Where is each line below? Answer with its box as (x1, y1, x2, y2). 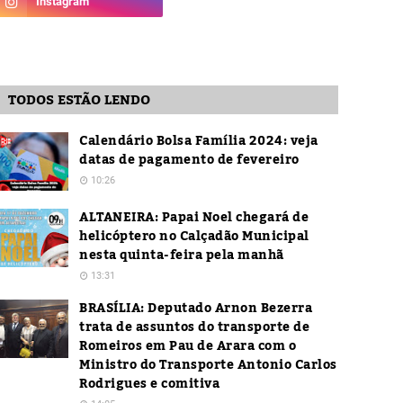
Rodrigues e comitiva (79, 372, 219, 397)
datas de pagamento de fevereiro (79, 148, 300, 173)
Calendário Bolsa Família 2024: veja (79, 129, 318, 154)
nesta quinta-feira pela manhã (79, 243, 284, 268)
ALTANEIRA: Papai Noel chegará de (79, 205, 309, 230)
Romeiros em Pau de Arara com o (79, 334, 296, 359)
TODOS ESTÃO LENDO (8, 86, 150, 113)
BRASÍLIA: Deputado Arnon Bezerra (79, 296, 312, 321)
